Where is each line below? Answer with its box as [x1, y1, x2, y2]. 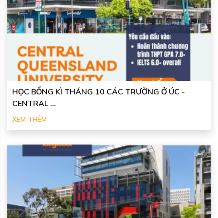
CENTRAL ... [12, 98, 56, 109]
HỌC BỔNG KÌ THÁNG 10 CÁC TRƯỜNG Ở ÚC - [12, 87, 185, 97]
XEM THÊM [12, 115, 47, 124]
